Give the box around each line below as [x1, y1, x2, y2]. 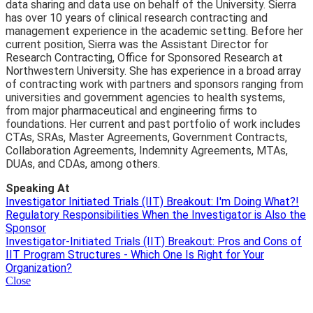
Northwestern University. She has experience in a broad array [6, 64, 301, 78]
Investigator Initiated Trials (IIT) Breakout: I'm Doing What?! [6, 194, 299, 208]
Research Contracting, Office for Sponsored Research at [6, 50, 283, 64]
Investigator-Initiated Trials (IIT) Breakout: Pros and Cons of [6, 234, 302, 248]
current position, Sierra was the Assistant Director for [6, 37, 268, 51]
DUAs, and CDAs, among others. [6, 156, 160, 170]
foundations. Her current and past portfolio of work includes [6, 117, 300, 131]
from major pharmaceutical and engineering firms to [6, 103, 257, 117]
